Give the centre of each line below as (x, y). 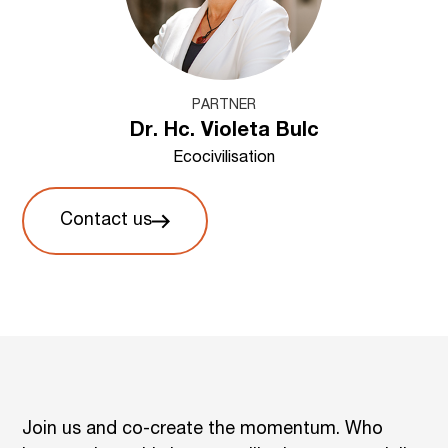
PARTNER (224, 105)
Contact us (106, 221)
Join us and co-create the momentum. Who (203, 429)
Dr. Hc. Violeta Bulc (224, 131)
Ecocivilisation (224, 158)
